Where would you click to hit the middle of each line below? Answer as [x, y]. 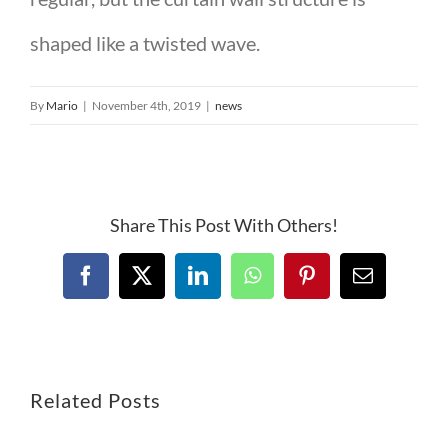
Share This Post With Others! [224, 224]
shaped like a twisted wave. [145, 43]
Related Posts [95, 400]
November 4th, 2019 [146, 106]
